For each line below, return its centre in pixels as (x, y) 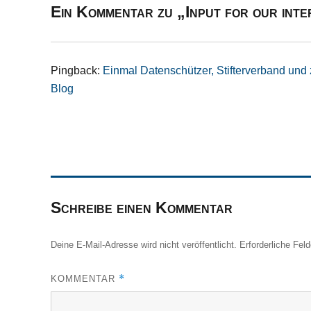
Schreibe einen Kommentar (142, 208)
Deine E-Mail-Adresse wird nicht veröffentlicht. (144, 245)
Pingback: (77, 70)
